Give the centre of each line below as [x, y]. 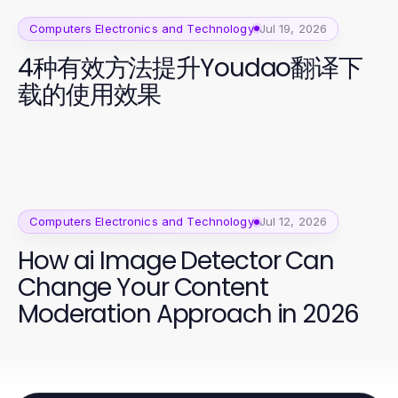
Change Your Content [143, 288]
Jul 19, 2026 [293, 28]
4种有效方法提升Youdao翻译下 [190, 68]
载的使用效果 [90, 94]
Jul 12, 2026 [293, 222]
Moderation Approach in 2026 [188, 314]
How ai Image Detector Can [176, 261]
